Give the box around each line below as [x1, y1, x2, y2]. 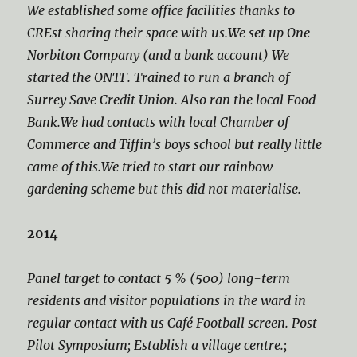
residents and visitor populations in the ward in [27, 292, 307, 308]
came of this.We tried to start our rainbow [27, 159, 273, 175]
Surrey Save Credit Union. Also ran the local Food [27, 92, 316, 108]
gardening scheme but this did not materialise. [27, 181, 302, 197]
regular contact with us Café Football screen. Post [27, 315, 318, 331]
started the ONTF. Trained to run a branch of [27, 69, 290, 85]
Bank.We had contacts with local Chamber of [27, 114, 289, 130]
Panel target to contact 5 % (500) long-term [27, 270, 291, 286]
